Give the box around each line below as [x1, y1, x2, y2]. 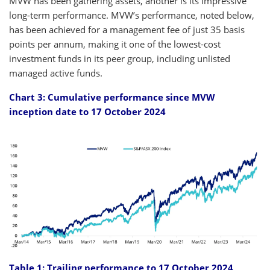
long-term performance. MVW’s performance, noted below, [9, 8, 254, 21]
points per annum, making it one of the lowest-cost [9, 37, 221, 50]
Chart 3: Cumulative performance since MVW [9, 90, 215, 103]
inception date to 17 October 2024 [9, 105, 166, 118]
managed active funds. [9, 66, 105, 79]
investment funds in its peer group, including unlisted [9, 52, 230, 64]
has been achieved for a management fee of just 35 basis [9, 23, 245, 36]
